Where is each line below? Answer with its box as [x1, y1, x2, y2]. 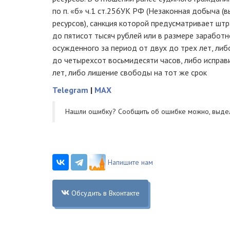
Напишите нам [108, 157, 153, 167]
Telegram [52, 84, 88, 95]
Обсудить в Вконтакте [71, 188, 140, 198]
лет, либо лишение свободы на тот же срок [52, 67, 207, 78]
